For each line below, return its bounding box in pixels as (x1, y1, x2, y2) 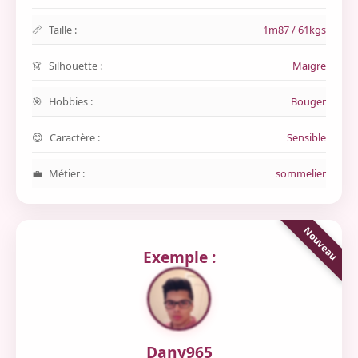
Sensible (287, 130, 326, 145)
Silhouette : (49, 58, 102, 73)
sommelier (276, 166, 326, 181)
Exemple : (142, 246, 216, 268)
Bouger (291, 94, 326, 109)
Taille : (49, 22, 77, 37)
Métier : (49, 166, 85, 181)
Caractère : (50, 130, 100, 145)
